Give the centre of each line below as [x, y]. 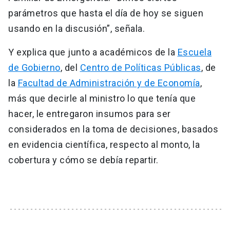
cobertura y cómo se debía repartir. [83, 160]
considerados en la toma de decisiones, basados [113, 129]
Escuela [194, 52]
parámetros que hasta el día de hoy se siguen [106, 13]
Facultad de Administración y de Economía [109, 83]
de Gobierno [34, 68]
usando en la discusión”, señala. [76, 29]
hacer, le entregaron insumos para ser [90, 114]
